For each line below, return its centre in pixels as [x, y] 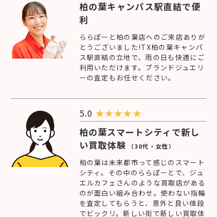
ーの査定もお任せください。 [127, 77]
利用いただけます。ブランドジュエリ [142, 67]
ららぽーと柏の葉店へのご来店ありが [142, 37]
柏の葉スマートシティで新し [139, 132]
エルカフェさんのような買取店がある [142, 182]
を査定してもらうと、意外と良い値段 [142, 203]
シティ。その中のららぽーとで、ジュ [141, 172]
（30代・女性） [151, 146]
